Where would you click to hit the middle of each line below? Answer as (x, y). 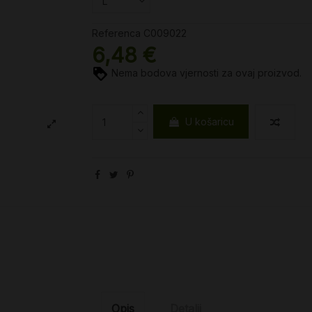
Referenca (116, 33)
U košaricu (210, 122)
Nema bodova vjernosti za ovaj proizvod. (205, 72)
